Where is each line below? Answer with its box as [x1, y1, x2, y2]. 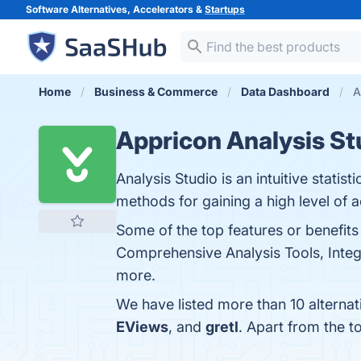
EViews [116, 318, 168, 335]
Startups [205, 3, 245, 15]
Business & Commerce [94, 85, 218, 98]
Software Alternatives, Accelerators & [26, 3, 205, 15]
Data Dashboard [241, 85, 330, 98]
